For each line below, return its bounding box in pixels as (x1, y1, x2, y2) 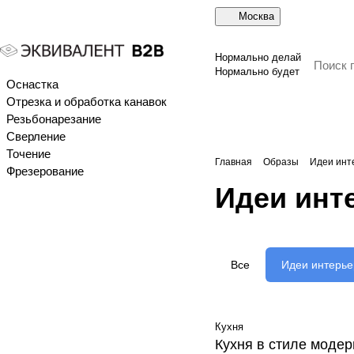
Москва (239, 10, 274, 22)
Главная (215, 156, 252, 168)
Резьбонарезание (6, 112, 101, 126)
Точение (6, 147, 51, 160)
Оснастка (6, 77, 58, 91)
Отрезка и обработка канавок (6, 95, 167, 108)
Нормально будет (215, 66, 299, 77)
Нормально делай (215, 51, 301, 63)
